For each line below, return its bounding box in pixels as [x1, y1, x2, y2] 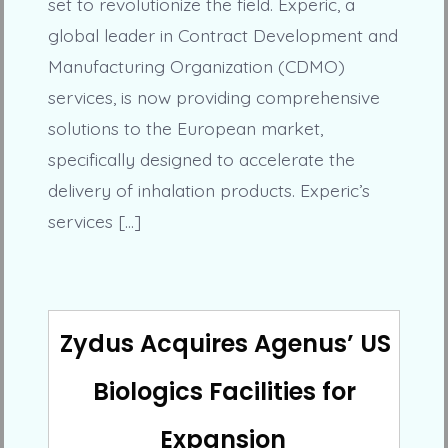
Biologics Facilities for [92, 374, 356, 408]
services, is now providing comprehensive [47, 85, 380, 108]
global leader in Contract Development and [47, 23, 398, 46]
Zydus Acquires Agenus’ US [59, 326, 391, 360]
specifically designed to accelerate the [47, 147, 355, 170]
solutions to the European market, [47, 116, 323, 139]
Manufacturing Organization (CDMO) [47, 54, 345, 77]
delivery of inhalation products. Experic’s [47, 178, 370, 201]
